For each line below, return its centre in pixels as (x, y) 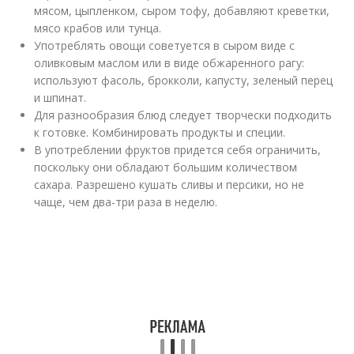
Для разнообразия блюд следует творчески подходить (183, 115)
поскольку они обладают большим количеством (166, 167)
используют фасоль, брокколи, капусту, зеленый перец (184, 80)
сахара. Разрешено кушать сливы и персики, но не (169, 185)
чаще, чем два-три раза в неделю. (126, 202)
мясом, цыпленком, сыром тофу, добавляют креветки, (182, 11)
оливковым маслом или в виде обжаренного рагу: (169, 63)
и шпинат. (60, 98)
